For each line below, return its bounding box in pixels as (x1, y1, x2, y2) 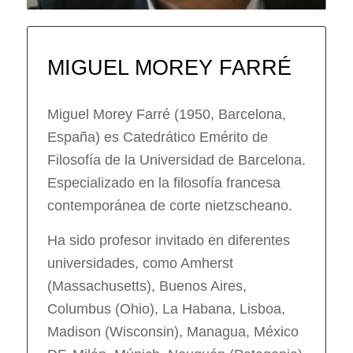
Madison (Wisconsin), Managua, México (46, 323, 299, 340)
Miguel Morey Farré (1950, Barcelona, (46, 106, 286, 122)
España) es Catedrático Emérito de (46, 128, 268, 145)
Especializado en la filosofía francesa (46, 174, 281, 191)
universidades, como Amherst (46, 255, 233, 271)
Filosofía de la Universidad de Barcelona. (46, 151, 306, 168)
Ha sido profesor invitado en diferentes (46, 232, 290, 248)
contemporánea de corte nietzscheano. (46, 197, 292, 214)
